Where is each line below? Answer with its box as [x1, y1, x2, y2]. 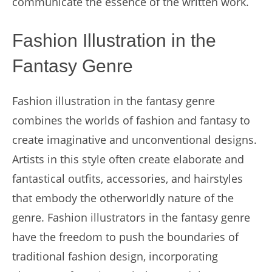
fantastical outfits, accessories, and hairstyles [12, 171, 243, 186]
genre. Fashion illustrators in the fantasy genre [12, 210, 250, 225]
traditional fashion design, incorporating [12, 249, 218, 263]
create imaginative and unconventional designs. [12, 132, 257, 147]
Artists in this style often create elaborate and [12, 152, 244, 166]
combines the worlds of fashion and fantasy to [12, 113, 250, 127]
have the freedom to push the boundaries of [12, 229, 239, 244]
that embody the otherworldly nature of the [12, 191, 234, 205]
